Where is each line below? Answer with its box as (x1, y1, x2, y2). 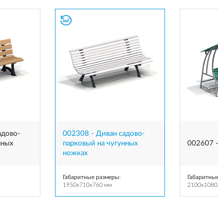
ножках (63, 149, 88, 157)
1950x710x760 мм (63, 182, 112, 188)
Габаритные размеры (63, 174, 119, 180)
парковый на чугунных (63, 140, 138, 147)
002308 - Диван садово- (63, 130, 145, 137)
